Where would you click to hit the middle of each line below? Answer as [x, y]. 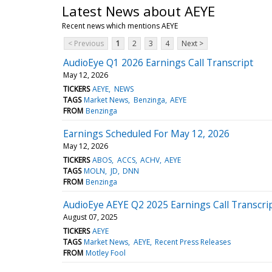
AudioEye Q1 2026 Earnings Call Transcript [158, 62]
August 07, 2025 [90, 217]
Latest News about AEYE [138, 11]
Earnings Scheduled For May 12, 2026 [146, 133]
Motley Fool [106, 253]
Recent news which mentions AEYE [120, 25]
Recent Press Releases [192, 242]
